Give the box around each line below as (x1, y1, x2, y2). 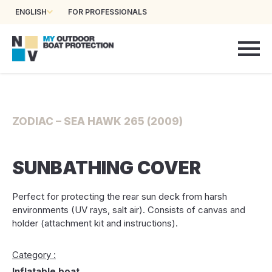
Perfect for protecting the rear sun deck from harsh (12, 191, 227, 202)
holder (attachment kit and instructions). (12, 217, 178, 229)
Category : (12, 249, 56, 260)
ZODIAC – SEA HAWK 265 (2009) (12, 115, 183, 127)
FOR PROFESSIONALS (68, 7, 147, 16)
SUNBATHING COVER (12, 157, 201, 178)
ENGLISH (15, 7, 47, 16)
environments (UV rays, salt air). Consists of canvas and (12, 204, 245, 216)
